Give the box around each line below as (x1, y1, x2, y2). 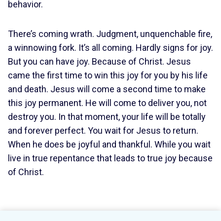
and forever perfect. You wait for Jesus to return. (8, 125, 198, 136)
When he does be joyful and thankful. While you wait (8, 139, 211, 149)
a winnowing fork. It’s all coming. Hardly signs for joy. (8, 42, 213, 53)
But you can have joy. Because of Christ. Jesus (8, 56, 191, 67)
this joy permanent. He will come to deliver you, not (8, 98, 207, 108)
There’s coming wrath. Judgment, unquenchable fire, (8, 29, 212, 39)
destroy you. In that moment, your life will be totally (8, 111, 206, 122)
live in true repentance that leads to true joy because (8, 153, 213, 163)
